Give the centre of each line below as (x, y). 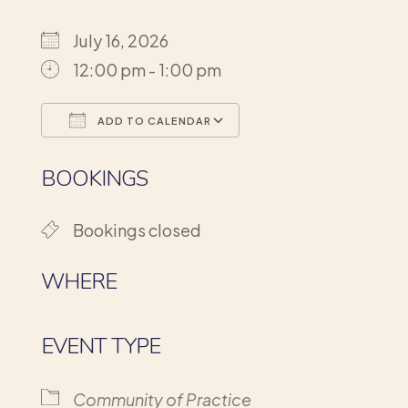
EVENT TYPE (100, 346)
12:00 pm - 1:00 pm (147, 69)
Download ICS (127, 158)
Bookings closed (137, 229)
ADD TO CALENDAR (153, 120)
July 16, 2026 (120, 40)
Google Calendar (322, 158)
